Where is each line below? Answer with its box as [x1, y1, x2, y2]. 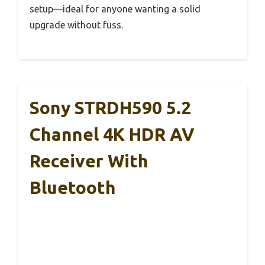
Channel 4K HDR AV [30, 124, 195, 145]
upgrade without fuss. [30, 20, 123, 31]
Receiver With [30, 151, 148, 172]
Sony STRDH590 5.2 [30, 98, 191, 118]
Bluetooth [30, 177, 116, 198]
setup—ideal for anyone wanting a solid [30, 4, 201, 15]
